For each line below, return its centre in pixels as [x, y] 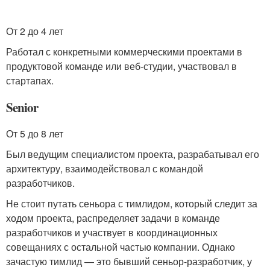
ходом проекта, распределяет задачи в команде [113, 218]
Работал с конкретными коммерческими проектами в [124, 51]
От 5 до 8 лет [35, 133]
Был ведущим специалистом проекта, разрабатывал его [133, 154]
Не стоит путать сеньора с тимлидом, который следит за [132, 203]
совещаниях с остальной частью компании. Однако [121, 246]
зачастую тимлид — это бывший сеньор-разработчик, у [129, 261]
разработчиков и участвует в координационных [112, 232]
